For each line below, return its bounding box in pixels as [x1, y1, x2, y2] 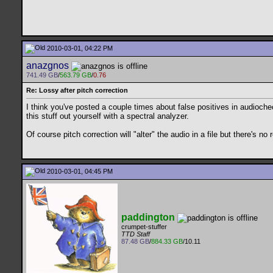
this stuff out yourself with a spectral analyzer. [26, 112, 189, 121]
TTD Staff [121, 230, 150, 238]
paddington [121, 212, 175, 222]
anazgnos [26, 60, 69, 71]
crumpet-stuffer [121, 223, 167, 231]
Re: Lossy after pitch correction [26, 87, 128, 94]
